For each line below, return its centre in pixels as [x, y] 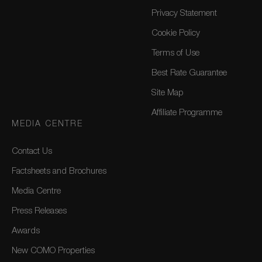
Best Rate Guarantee [189, 73]
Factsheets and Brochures [59, 172]
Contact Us [32, 152]
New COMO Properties [53, 251]
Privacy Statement [185, 14]
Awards [26, 231]
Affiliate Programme [187, 113]
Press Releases [39, 211]
